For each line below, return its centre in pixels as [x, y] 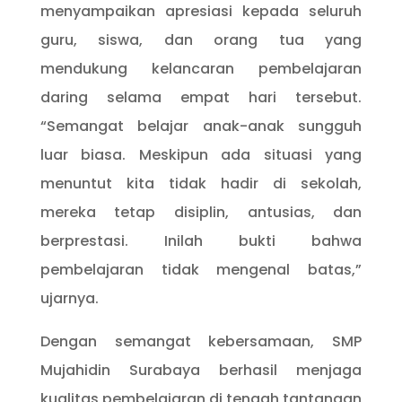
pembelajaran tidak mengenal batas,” [201, 269]
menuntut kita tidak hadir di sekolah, [201, 183]
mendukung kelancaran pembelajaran [201, 68]
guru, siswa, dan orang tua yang [201, 39]
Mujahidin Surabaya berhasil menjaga [201, 370]
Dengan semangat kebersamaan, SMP [201, 341]
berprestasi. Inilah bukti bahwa [201, 240]
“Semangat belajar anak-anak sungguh [201, 126]
